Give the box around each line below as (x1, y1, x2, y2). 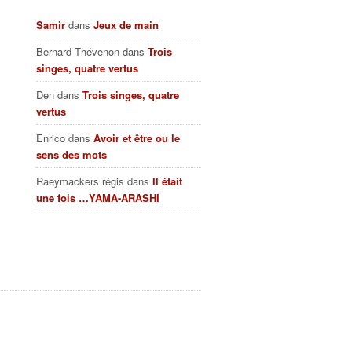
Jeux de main (93, 17, 159, 32)
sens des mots (36, 147, 107, 162)
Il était (152, 174, 182, 189)
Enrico (36, 130, 65, 145)
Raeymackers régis (36, 174, 124, 189)
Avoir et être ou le (93, 130, 180, 145)
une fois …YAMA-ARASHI (36, 190, 159, 205)
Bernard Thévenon (36, 44, 119, 59)
